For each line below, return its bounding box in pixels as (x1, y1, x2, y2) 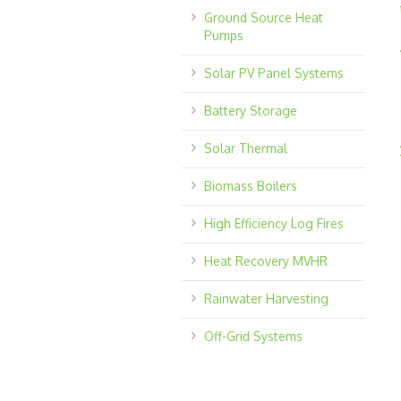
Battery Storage (203, 102, 297, 118)
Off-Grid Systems (203, 328, 303, 344)
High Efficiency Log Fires (203, 215, 344, 231)
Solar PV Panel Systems (203, 64, 344, 81)
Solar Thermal (203, 140, 287, 156)
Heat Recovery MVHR (203, 252, 328, 269)
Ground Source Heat (203, 9, 323, 25)
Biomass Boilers (203, 177, 297, 193)
